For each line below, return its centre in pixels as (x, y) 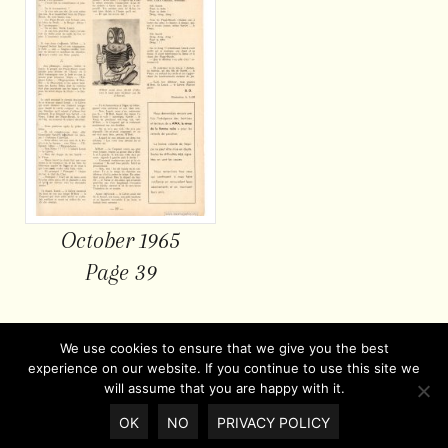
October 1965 (121, 239)
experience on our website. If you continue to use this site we (224, 367)
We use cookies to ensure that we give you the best (224, 347)
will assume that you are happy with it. (224, 387)
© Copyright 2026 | (76, 430)
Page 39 (120, 271)
